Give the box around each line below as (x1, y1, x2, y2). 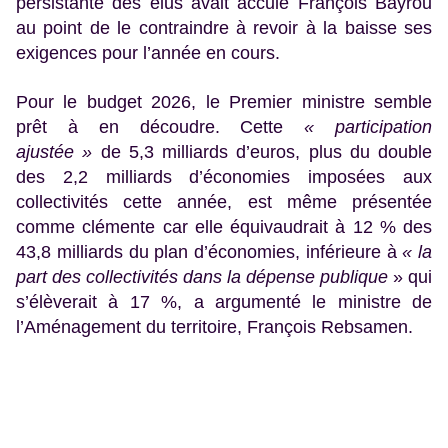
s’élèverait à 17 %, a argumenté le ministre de (16, 291, 432, 312)
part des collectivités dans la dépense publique (16, 266, 388, 287)
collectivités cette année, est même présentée (16, 191, 432, 212)
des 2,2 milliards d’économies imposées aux (16, 166, 432, 187)
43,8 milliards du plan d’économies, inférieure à (16, 241, 397, 262)
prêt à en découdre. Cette (16, 116, 284, 137)
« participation (304, 116, 433, 137)
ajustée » (16, 141, 93, 162)
